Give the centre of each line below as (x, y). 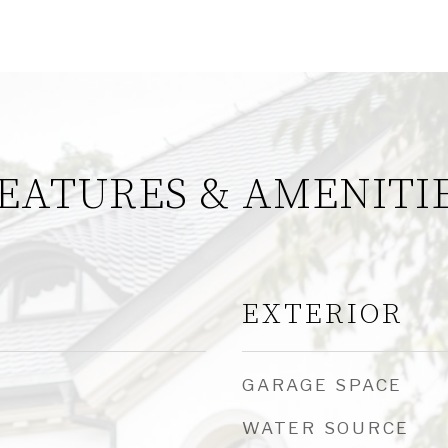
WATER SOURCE (326, 428)
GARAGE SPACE (322, 385)
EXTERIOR (323, 314)
